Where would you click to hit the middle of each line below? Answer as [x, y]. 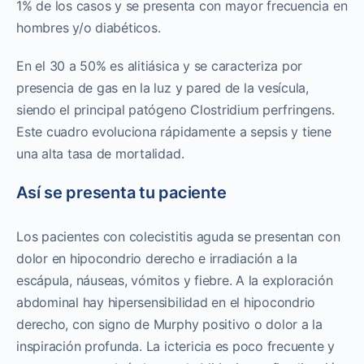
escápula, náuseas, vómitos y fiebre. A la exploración [175, 280]
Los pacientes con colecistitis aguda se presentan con [178, 236]
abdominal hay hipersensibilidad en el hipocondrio [166, 302]
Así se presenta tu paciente [121, 192]
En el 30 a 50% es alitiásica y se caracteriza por [160, 65]
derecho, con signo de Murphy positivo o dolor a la [170, 324]
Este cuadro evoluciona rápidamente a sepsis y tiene [174, 131]
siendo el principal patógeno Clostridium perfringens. [175, 109]
